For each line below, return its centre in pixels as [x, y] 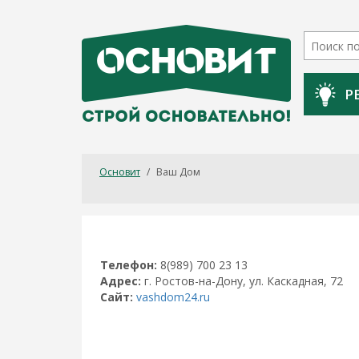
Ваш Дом [178, 172]
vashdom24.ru [173, 297]
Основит [120, 172]
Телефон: [129, 265]
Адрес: [121, 281]
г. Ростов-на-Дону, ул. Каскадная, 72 [242, 281]
